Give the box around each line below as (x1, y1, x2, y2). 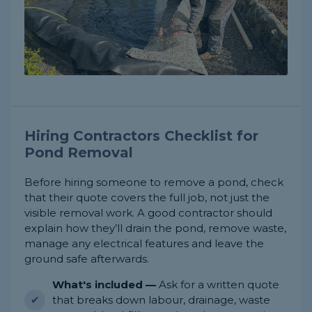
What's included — (52, 278, 156, 292)
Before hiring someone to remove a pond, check (24, 175, 283, 189)
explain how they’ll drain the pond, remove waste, (24, 221, 286, 235)
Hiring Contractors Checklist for (24, 127, 258, 145)
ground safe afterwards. (24, 252, 149, 266)
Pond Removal (24, 144, 133, 162)
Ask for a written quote (156, 278, 279, 292)
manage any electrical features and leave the (24, 237, 264, 251)
